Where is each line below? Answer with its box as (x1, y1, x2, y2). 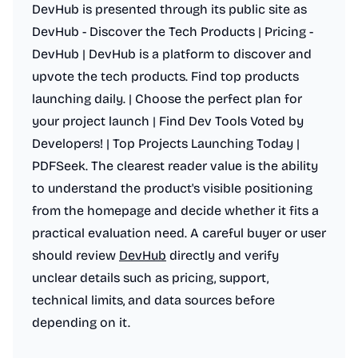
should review (32, 248, 119, 263)
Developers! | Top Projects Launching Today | (32, 136, 300, 151)
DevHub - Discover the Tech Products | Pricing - (32, 24, 313, 39)
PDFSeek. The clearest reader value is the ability (32, 158, 318, 173)
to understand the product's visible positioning (32, 181, 312, 196)
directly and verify (166, 248, 279, 263)
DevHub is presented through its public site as (32, 2, 307, 17)
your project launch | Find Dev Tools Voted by (32, 113, 304, 129)
